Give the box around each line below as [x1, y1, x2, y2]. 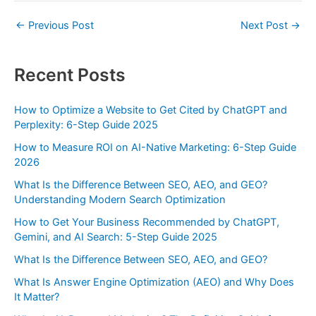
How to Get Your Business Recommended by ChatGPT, [14, 216, 279, 229]
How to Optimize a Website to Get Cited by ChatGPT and [14, 104, 287, 117]
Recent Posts [14, 64, 126, 86]
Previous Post [25, 18, 94, 32]
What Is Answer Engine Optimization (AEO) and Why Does [14, 275, 294, 288]
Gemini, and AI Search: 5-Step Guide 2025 [14, 231, 217, 243]
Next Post [241, 18, 291, 32]
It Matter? [14, 290, 59, 303]
